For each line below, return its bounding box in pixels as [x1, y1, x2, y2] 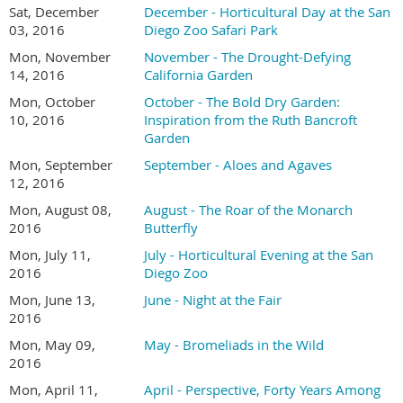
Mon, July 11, [9, 246, 91, 264]
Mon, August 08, [9, 201, 112, 219]
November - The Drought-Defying [144, 48, 351, 66]
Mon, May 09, [9, 336, 95, 354]
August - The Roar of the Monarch [144, 201, 353, 219]
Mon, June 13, [9, 291, 95, 309]
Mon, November [9, 48, 111, 66]
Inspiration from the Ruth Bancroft [144, 111, 357, 129]
